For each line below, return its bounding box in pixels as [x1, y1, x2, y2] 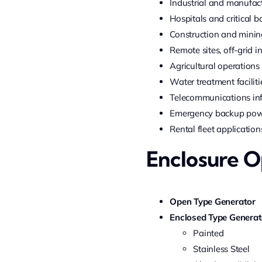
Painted [193, 227, 224, 239]
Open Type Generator [170, 196, 256, 207]
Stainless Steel [193, 243, 250, 254]
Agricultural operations [170, 60, 260, 71]
